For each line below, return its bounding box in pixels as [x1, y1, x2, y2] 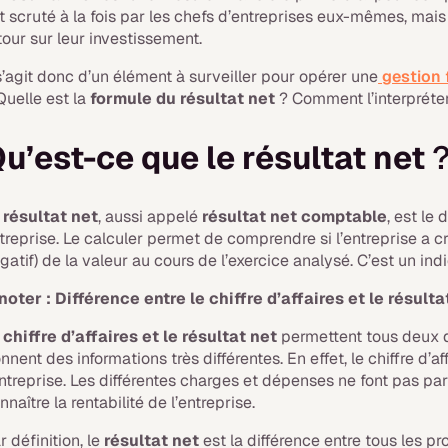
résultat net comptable [202, 206, 388, 227]
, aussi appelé [98, 206, 203, 227]
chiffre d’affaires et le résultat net [3, 326, 278, 347]
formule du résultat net [90, 88, 276, 109]
